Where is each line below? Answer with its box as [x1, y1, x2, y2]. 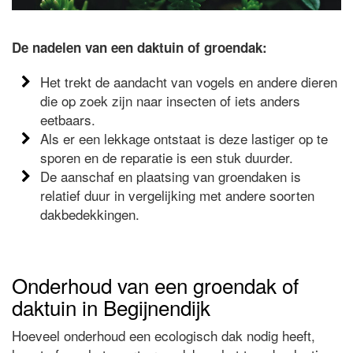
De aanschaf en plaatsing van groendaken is [40, 166, 302, 187]
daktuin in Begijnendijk [12, 292, 210, 322]
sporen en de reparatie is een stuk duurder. [40, 147, 294, 168]
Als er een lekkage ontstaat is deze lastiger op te [40, 128, 329, 149]
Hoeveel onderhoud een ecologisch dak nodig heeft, [12, 325, 315, 346]
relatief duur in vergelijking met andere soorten [40, 185, 315, 206]
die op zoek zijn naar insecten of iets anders [40, 91, 301, 111]
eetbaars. [40, 110, 96, 130]
